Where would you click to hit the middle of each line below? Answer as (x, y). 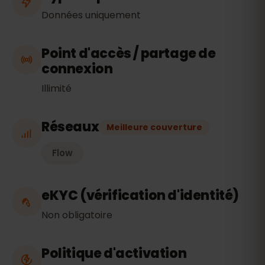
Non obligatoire (77, 215)
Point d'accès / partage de (129, 54)
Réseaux (70, 127)
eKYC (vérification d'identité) (140, 195)
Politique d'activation (114, 253)
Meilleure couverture (155, 127)
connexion (77, 69)
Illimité (56, 88)
